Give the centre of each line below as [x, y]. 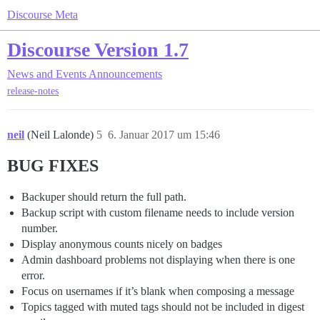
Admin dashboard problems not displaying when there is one [158, 260]
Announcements [125, 74]
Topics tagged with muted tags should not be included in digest [163, 307]
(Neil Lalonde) [62, 135]
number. [40, 229]
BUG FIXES [53, 166]
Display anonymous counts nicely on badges [122, 244]
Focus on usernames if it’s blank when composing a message [158, 291]
